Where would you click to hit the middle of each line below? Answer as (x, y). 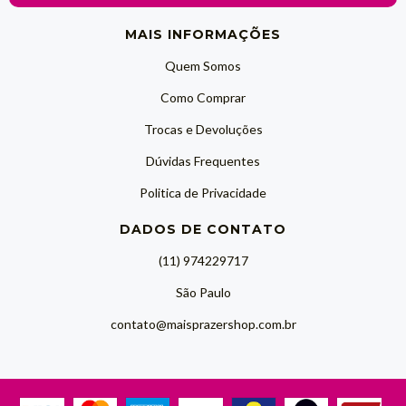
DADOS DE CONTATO (203, 229)
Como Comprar (203, 97)
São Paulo (203, 292)
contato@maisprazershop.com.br (203, 324)
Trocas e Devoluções (203, 129)
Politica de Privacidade (203, 192)
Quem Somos (203, 65)
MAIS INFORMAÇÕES (203, 34)
